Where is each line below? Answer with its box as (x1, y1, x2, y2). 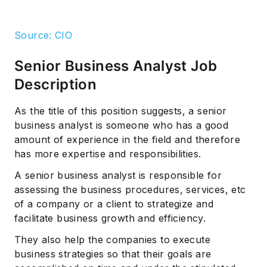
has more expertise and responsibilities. (14, 148, 201, 160)
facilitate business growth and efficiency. (14, 212, 206, 225)
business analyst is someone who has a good (14, 119, 229, 132)
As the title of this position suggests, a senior (14, 105, 227, 117)
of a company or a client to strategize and (14, 198, 214, 210)
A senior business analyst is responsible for (14, 169, 222, 182)
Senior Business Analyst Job (14, 57, 218, 75)
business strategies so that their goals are (14, 248, 212, 260)
